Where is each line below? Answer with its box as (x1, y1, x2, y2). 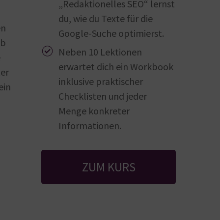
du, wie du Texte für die (58, 12, 153, 25)
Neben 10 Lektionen (58, 46, 142, 58)
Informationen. (58, 119, 122, 132)
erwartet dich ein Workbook (58, 60, 174, 73)
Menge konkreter (58, 105, 130, 117)
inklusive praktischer (58, 75, 143, 88)
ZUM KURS (82, 159, 136, 175)
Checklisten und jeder (58, 90, 147, 103)
